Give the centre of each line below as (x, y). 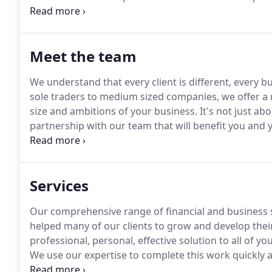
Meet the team (83, 56)
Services (59, 185)
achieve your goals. (74, 25)
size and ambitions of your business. (114, 111)
